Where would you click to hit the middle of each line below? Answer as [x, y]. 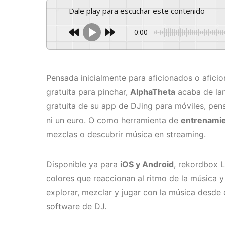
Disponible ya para [83, 164]
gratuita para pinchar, [88, 92]
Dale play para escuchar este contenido [140, 11]
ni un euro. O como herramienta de [114, 120]
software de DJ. [76, 207]
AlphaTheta [153, 92]
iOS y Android [147, 164]
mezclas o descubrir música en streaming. [126, 134]
